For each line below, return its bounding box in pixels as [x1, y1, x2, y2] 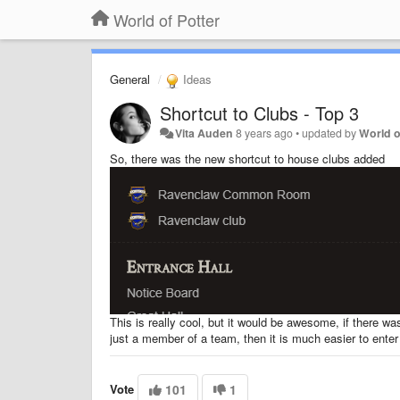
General [110, 71, 150, 87]
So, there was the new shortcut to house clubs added [110, 149, 385, 167]
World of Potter [113, 8, 220, 31]
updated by [302, 124, 360, 141]
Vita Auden [175, 124, 234, 141]
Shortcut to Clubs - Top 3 [160, 99, 359, 126]
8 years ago [236, 124, 294, 141]
